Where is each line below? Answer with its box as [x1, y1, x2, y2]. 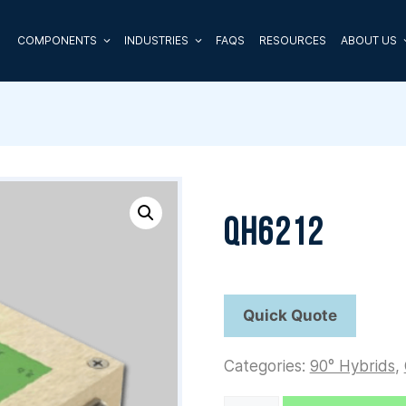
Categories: [223, 357, 310, 375]
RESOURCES [258, 34, 326, 47]
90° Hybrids [309, 357, 395, 375]
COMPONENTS [16, 34, 97, 47]
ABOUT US [340, 34, 397, 47]
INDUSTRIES [123, 34, 188, 47]
